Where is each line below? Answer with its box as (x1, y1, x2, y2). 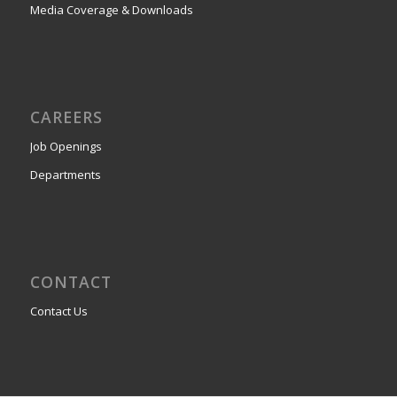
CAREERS (29, 106, 103, 128)
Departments (29, 167, 101, 183)
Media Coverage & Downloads (29, 2, 193, 19)
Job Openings (29, 138, 102, 155)
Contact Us (29, 303, 88, 320)
